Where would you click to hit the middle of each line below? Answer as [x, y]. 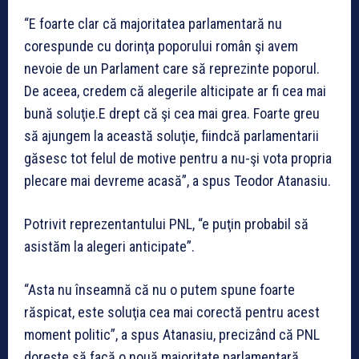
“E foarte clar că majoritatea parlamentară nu [153, 24]
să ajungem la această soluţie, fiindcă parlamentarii [171, 136]
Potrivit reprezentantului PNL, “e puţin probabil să [166, 224]
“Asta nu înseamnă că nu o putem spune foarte [159, 290]
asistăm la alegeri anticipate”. [109, 247]
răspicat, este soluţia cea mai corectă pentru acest [172, 313]
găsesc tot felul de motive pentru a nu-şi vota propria [178, 159]
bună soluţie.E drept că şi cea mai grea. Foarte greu [172, 114]
